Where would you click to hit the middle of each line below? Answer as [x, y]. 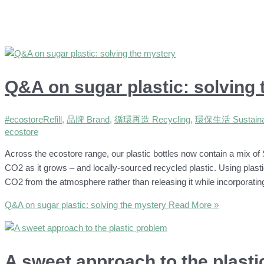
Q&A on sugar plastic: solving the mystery [85, 205]
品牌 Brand [88, 120]
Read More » [192, 205]
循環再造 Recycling [152, 120]
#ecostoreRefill [33, 120]
